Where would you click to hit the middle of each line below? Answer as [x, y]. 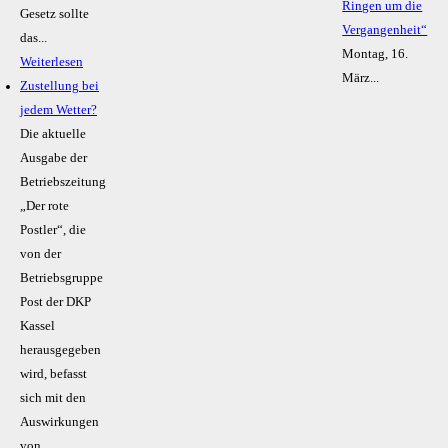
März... [361, 78]
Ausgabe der [53, 158]
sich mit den [53, 398]
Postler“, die [53, 230]
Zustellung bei [59, 86]
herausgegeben [60, 350]
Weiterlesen [51, 62]
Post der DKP [55, 302]
